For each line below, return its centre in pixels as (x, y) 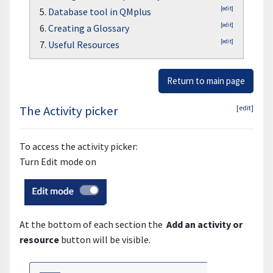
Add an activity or (204, 225)
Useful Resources (84, 45)
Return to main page (206, 81)
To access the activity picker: (79, 147)
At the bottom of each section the (93, 225)
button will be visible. (106, 240)
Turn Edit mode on (58, 162)
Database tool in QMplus (100, 12)
